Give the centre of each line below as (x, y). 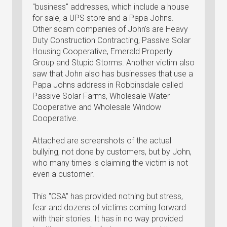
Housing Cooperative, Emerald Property (103, 51)
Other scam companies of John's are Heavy (110, 29)
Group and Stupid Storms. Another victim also (113, 63)
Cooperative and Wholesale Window (97, 107)
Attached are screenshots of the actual (102, 141)
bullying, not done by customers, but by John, (112, 152)
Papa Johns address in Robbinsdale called (108, 85)
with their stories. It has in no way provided (108, 219)
